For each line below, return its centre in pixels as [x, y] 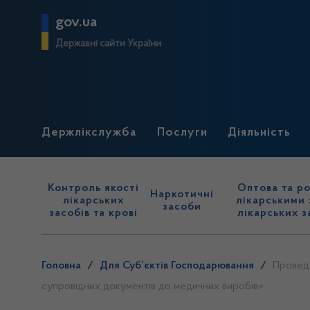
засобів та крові [94, 213]
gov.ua [76, 22]
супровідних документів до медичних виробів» [153, 286]
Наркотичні [182, 194]
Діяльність [259, 133]
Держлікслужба [89, 133]
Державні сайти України [108, 44]
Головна [61, 266]
